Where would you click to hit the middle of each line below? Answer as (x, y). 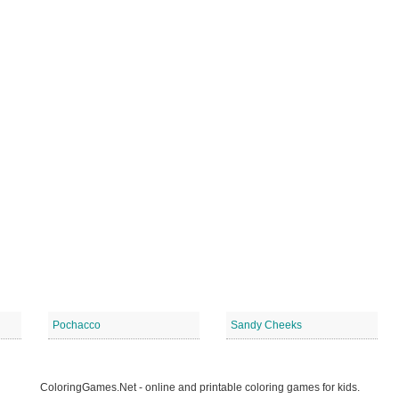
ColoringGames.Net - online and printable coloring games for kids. (199, 387)
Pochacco (77, 325)
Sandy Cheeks (266, 325)
